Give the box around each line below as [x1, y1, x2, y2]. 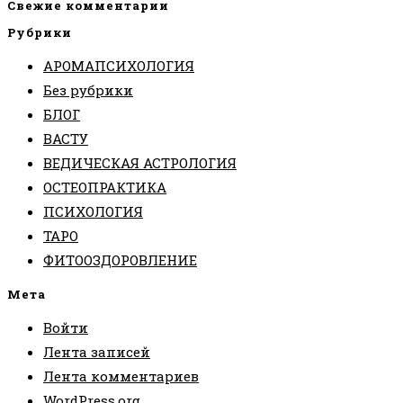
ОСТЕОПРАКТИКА [43, 178, 166, 197]
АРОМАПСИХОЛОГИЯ [43, 57, 194, 76]
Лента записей [43, 343, 150, 362]
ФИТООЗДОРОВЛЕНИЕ [43, 251, 197, 270]
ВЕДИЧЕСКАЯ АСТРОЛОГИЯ [43, 154, 237, 173]
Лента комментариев [43, 367, 199, 386]
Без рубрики [43, 81, 133, 100]
